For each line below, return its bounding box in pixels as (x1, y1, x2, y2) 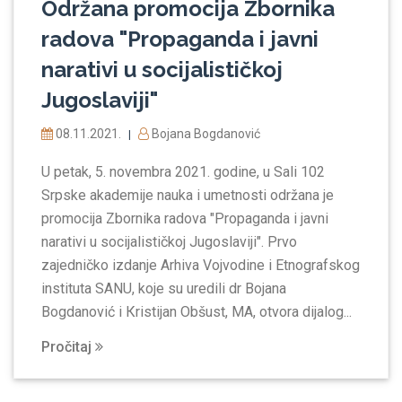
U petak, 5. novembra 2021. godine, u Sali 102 (41, 163, 325, 181)
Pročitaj (41, 338, 95, 356)
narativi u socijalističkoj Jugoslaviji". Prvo (41, 233, 297, 251)
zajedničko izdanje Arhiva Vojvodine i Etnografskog (41, 257, 360, 275)
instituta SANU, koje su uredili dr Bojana (41, 280, 286, 298)
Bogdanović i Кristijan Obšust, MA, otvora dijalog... (41, 303, 352, 321)
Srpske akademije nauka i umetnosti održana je (41, 187, 334, 205)
